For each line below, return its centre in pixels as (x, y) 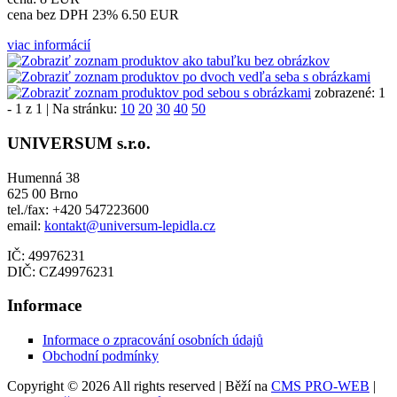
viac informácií (49, 45)
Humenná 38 (43, 177)
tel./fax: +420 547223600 (78, 209)
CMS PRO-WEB (320, 385)
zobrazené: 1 (348, 93)
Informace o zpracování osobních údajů (153, 339)
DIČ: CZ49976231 (61, 271)
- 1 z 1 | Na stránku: (64, 109)
